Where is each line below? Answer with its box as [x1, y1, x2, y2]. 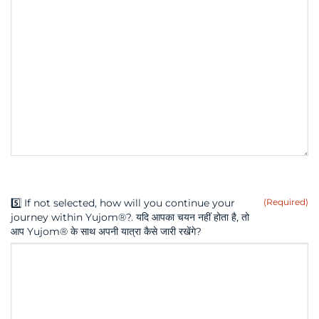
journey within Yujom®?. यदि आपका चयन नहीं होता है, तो [11, 211, 249, 224]
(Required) [263, 197, 308, 208]
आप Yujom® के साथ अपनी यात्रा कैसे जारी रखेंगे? [11, 225, 202, 239]
